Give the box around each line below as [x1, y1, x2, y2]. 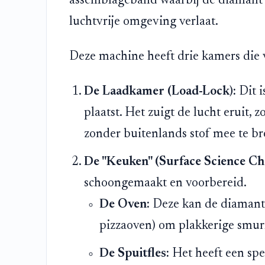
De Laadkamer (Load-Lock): [84, 85, 237, 99]
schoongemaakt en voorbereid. [84, 177, 247, 190]
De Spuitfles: [99, 247, 169, 261]
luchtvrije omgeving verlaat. [69, 15, 218, 29]
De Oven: [99, 198, 150, 212]
